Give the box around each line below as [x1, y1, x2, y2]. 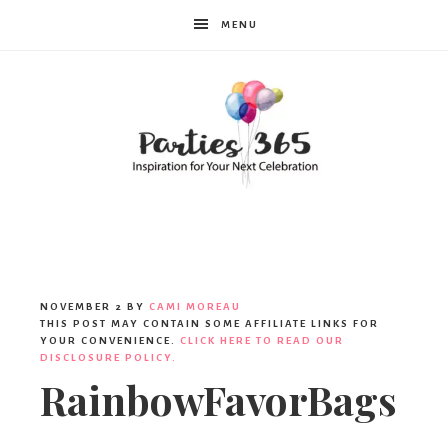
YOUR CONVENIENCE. [40, 335, 180, 347]
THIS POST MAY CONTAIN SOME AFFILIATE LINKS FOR [40, 318, 379, 330]
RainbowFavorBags [40, 373, 397, 427]
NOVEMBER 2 [40, 301, 123, 313]
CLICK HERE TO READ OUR [180, 335, 344, 347]
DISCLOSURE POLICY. [40, 352, 177, 364]
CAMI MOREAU [149, 301, 241, 313]
